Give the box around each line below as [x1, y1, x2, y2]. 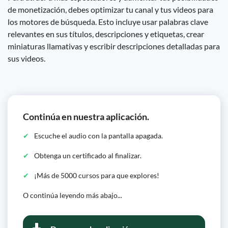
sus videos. [8, 53, 45, 63]
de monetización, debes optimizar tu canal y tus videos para [8, 5, 213, 14]
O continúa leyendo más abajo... [23, 191, 122, 199]
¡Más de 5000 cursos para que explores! [34, 171, 159, 180]
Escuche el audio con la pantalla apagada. [34, 131, 163, 140]
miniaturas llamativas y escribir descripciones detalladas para [8, 41, 220, 51]
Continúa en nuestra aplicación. [23, 111, 149, 122]
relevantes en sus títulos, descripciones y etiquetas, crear [8, 29, 204, 39]
